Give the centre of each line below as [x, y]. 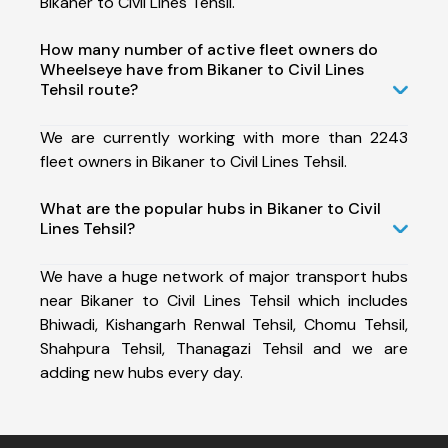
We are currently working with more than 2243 [224, 137]
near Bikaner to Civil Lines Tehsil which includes [224, 300]
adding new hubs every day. [141, 372]
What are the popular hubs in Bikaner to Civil [210, 208]
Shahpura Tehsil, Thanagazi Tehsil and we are [224, 348]
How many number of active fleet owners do [209, 49]
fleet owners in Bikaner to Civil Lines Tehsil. [193, 161]
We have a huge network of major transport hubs [224, 276]
